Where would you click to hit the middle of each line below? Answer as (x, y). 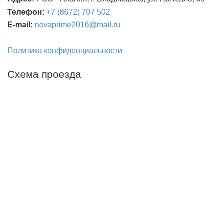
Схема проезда (44, 73)
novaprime (53, 25)
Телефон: (27, 12)
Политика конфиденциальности (65, 51)
